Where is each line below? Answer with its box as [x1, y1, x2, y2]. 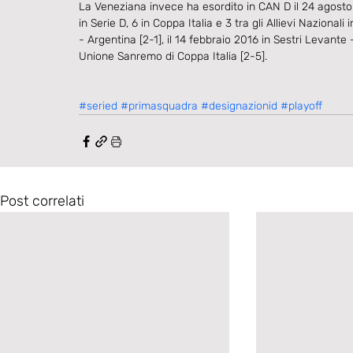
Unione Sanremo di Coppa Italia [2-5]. [79, 50, 267, 64]
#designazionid [201, 99, 277, 113]
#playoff [281, 99, 322, 113]
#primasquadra [121, 99, 198, 113]
